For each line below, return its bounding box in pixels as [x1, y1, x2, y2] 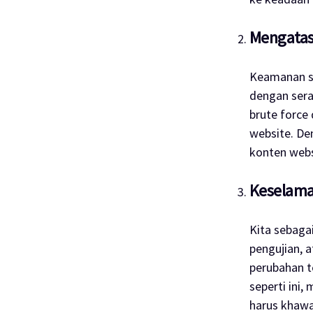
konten [249, 143, 289, 160]
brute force [249, 105, 311, 122]
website [249, 124, 291, 141]
